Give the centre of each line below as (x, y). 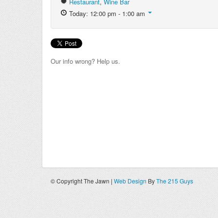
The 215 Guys (175, 181)
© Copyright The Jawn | (82, 181)
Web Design (130, 181)
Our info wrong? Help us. (85, 61)
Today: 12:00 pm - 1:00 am (107, 13)
